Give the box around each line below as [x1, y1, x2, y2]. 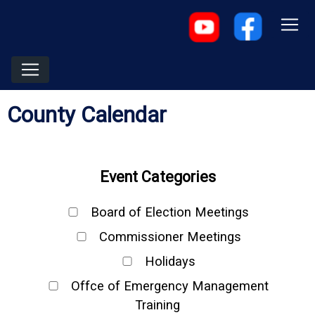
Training [135, 297, 180, 312]
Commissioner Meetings [95, 229, 241, 244]
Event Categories [99, 168, 216, 186]
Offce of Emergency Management [67, 278, 269, 293]
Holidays [141, 254, 195, 269]
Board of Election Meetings [87, 205, 249, 219]
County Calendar [7, 102, 167, 128]
